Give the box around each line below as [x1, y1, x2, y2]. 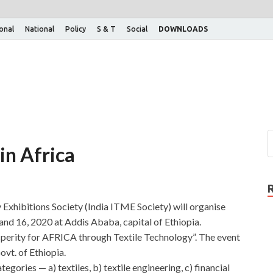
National [25, 24, 54, 33]
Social [127, 24, 147, 33]
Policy [65, 24, 86, 33]
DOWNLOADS [158, 24, 208, 33]
